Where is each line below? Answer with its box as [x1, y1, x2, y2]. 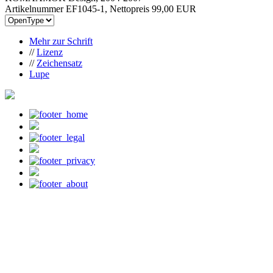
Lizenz [37, 46, 63, 57]
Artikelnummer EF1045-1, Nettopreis [5, 3, 152, 14]
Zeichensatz [37, 57, 82, 68]
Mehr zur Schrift [29, 35, 93, 46]
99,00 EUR [152, 3, 196, 14]
